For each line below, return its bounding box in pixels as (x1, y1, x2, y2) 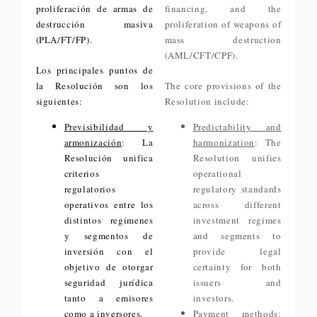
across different (192, 198, 282, 211)
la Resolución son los (35, 79, 154, 92)
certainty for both (192, 260, 282, 273)
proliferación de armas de (35, 2, 154, 15)
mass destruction (164, 33, 282, 46)
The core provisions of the (164, 79, 282, 92)
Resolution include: (164, 95, 250, 108)
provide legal (192, 245, 282, 258)
